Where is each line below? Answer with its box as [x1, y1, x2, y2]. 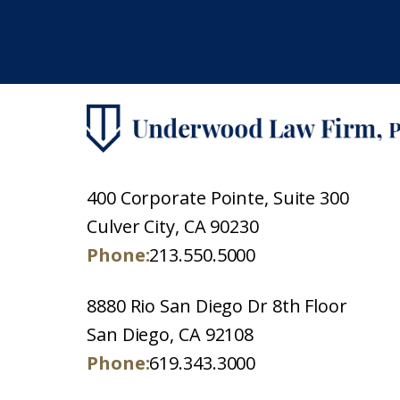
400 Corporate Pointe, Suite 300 [87, 186, 349, 211]
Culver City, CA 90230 [87, 214, 259, 239]
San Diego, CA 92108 [87, 322, 254, 347]
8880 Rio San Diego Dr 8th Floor [87, 294, 347, 319]
